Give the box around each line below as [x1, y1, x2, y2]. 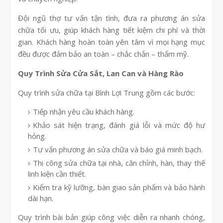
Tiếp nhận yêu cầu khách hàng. [33, 107, 134, 117]
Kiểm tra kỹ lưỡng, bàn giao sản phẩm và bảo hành [33, 182, 205, 193]
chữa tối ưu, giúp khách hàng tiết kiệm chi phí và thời [18, 25, 205, 35]
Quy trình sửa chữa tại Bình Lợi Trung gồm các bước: [18, 88, 195, 98]
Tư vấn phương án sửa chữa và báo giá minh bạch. [33, 144, 203, 155]
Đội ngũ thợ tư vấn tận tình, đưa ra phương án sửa [18, 13, 205, 23]
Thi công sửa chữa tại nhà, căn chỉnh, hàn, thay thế [33, 158, 205, 168]
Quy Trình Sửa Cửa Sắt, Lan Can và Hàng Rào [18, 68, 184, 79]
